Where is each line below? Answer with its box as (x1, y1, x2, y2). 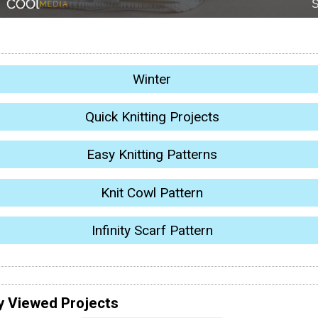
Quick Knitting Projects (84, 109, 219, 125)
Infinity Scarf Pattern (91, 222, 213, 239)
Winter (133, 70, 171, 87)
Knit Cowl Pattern (101, 184, 203, 201)
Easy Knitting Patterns (87, 146, 217, 163)
